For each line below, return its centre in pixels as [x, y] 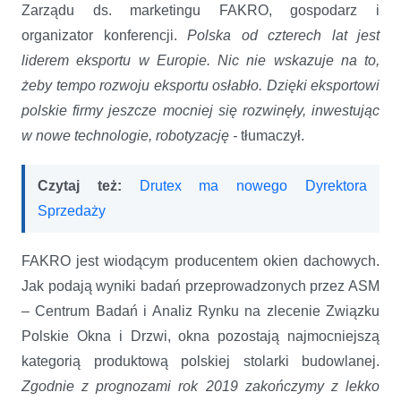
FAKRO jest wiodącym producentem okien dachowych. [200, 260]
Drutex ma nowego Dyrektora [253, 185]
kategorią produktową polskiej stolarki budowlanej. [200, 361]
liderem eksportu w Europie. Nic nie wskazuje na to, [200, 60]
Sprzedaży [72, 210]
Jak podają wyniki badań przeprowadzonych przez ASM [200, 286]
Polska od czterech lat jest [283, 35]
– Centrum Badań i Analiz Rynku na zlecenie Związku [200, 311]
